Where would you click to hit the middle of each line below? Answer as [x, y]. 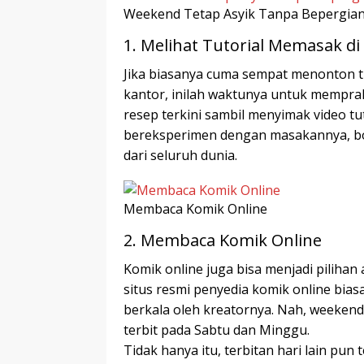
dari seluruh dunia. [180, 156]
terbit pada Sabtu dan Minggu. [217, 329]
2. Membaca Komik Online [223, 240]
